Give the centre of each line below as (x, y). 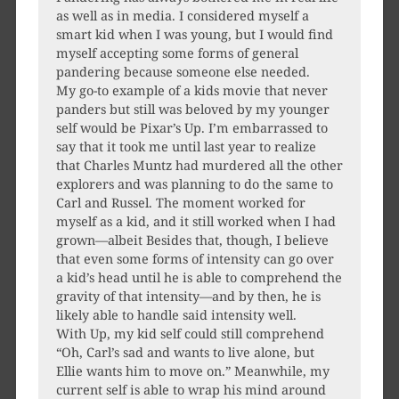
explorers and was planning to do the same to (194, 184)
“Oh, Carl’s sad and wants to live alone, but (185, 353)
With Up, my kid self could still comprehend (190, 334)
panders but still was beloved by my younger (192, 110)
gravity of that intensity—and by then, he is (188, 297)
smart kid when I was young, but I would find (194, 35)
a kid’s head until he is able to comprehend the (199, 278)
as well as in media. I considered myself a (182, 16)
